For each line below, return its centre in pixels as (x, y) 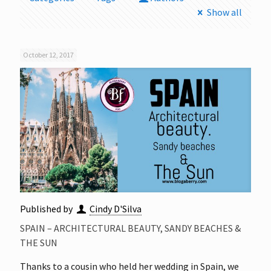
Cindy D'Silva (116, 208)
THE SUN (39, 242)
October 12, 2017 (48, 55)
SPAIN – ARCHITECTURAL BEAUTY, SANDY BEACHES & (130, 228)
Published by (47, 208)
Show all (224, 12)
